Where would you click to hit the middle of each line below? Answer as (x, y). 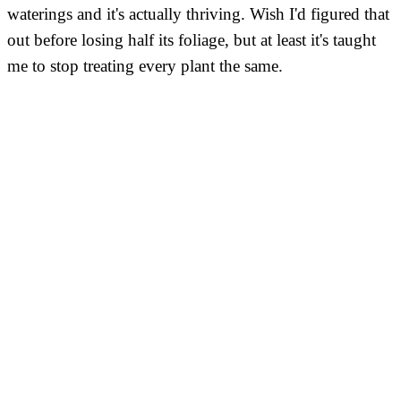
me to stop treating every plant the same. (145, 66)
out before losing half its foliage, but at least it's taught (192, 40)
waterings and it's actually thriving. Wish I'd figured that (198, 14)
